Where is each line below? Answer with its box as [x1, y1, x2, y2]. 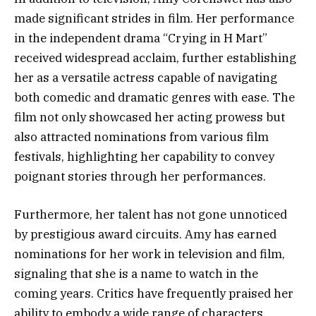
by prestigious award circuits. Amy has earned [14, 226, 276, 243]
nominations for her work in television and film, [14, 246, 285, 262]
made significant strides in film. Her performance [14, 11, 294, 27]
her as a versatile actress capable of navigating [14, 70, 277, 86]
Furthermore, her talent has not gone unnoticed [14, 207, 287, 223]
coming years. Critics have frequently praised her [14, 286, 293, 302]
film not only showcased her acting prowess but [14, 109, 285, 126]
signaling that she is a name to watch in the [14, 266, 258, 282]
